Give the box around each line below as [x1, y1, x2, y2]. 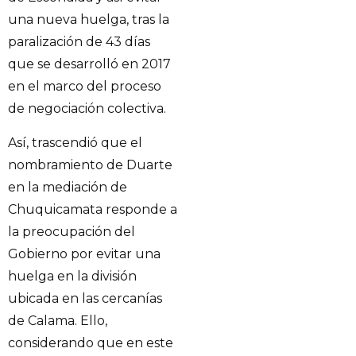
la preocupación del [8, 223, 135, 239]
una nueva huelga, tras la [8, 12, 169, 28]
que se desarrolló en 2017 [8, 56, 171, 72]
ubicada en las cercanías [8, 290, 162, 306]
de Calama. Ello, [8, 312, 107, 328]
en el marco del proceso [8, 79, 161, 95]
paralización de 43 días [8, 34, 150, 50]
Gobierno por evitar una [8, 246, 161, 261]
